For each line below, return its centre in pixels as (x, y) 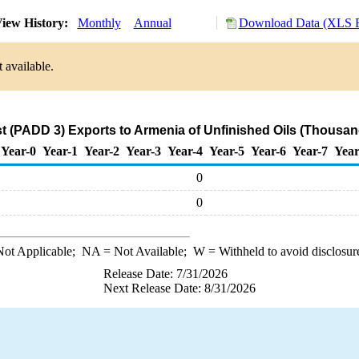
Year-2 (102, 151)
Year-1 (60, 151)
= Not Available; (146, 251)
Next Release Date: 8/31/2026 (179, 288)
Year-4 (185, 151)
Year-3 (143, 151)
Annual (152, 23)
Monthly (99, 23)
